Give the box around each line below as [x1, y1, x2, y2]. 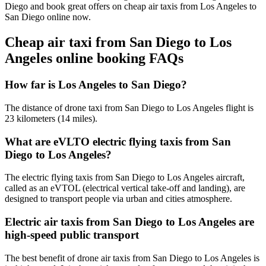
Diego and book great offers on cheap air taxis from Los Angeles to [5, 1, 256, 12]
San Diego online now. [5, 12, 91, 23]
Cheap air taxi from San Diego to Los [5, 34, 232, 50]
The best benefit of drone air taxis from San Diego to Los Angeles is [5, 252, 259, 263]
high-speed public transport [5, 229, 139, 242]
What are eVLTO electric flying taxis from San [5, 135, 231, 148]
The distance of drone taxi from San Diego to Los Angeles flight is [5, 102, 254, 113]
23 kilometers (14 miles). [5, 113, 97, 123]
